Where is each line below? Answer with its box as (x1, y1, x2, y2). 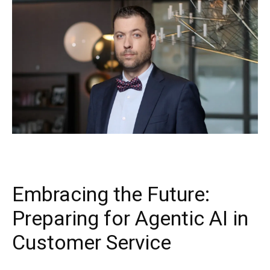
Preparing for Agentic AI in (12, 206, 248, 230)
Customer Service (12, 230, 171, 254)
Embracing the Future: (12, 181, 210, 206)
